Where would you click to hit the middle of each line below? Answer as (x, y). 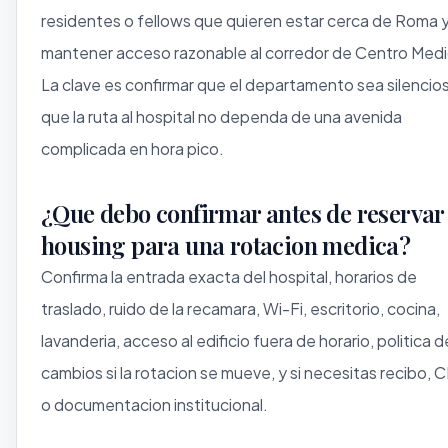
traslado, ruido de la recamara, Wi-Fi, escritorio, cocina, (240, 308)
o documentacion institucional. (154, 404)
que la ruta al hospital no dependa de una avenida (221, 116)
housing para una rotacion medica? (226, 244)
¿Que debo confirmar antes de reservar (242, 212)
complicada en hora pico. (132, 148)
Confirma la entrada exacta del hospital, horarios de (229, 276)
